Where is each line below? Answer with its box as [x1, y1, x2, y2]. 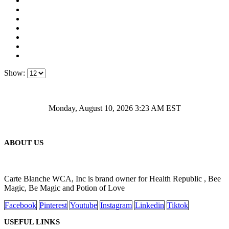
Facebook [5, 200, 36, 210]
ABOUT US [4, 138, 43, 147]
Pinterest [39, 200, 67, 210]
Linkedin [135, 200, 164, 210]
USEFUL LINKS [4, 217, 60, 226]
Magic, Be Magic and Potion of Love [4, 183, 125, 192]
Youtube [70, 200, 97, 210]
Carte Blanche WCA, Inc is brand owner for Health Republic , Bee [4, 174, 221, 183]
